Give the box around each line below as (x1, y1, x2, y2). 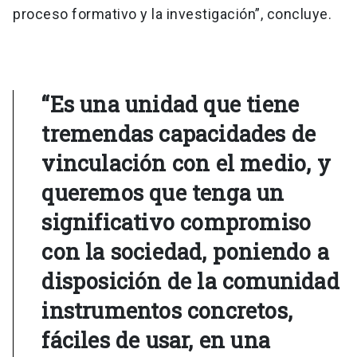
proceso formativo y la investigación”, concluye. (13, 6, 331, 23)
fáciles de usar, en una (41, 326, 270, 355)
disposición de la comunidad (41, 267, 339, 296)
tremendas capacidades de (41, 120, 316, 148)
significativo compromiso (41, 208, 312, 237)
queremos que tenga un (41, 178, 284, 207)
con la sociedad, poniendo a (41, 237, 329, 266)
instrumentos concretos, (41, 296, 292, 325)
